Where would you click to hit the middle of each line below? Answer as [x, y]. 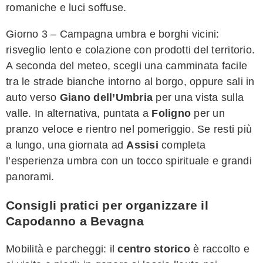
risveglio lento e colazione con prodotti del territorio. [130, 50]
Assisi [142, 145]
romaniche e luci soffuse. [66, 7]
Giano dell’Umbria [106, 97]
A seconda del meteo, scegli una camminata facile [127, 65]
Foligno [171, 113]
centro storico [154, 249]
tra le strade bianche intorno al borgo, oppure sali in [130, 81]
